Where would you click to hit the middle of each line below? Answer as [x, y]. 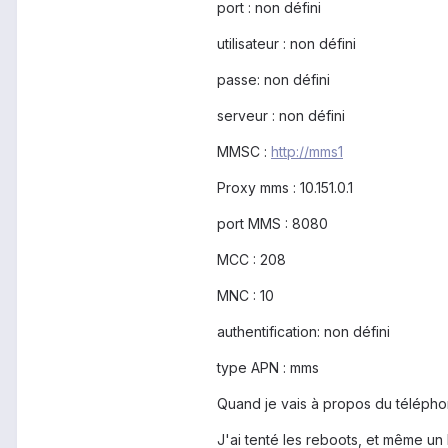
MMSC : [244, 152]
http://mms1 [307, 152]
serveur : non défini [281, 116]
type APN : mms [268, 368]
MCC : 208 [251, 260]
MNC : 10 [245, 296]
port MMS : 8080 [272, 224]
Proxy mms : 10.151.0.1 [285, 188]
